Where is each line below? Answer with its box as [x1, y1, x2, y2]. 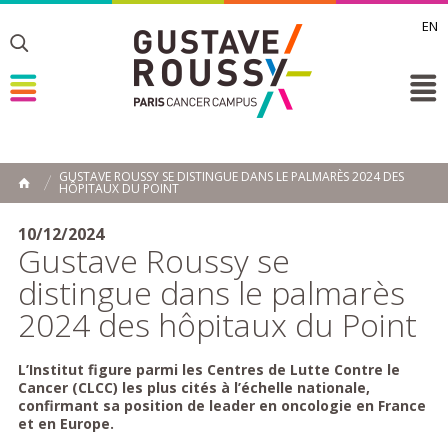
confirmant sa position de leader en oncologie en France [17, 396, 426, 415]
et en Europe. [17, 414, 118, 433]
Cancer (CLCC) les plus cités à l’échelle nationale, [17, 378, 370, 397]
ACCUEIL [30, 186, 79, 203]
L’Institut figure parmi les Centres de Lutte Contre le [17, 360, 400, 379]
